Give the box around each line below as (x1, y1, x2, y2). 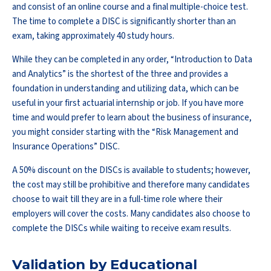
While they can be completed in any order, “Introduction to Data (12, 53, 252, 66)
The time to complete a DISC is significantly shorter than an (12, 15, 236, 28)
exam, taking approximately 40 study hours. (12, 29, 174, 42)
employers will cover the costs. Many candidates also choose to (12, 207, 250, 220)
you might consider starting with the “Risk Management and (12, 125, 238, 139)
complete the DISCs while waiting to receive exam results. (12, 221, 233, 235)
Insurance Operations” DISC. (12, 140, 122, 153)
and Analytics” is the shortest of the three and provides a (12, 67, 228, 80)
